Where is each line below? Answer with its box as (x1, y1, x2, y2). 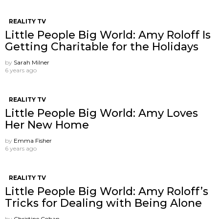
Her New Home (5, 118, 89, 131)
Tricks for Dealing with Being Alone (5, 196, 202, 210)
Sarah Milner (14, 58, 49, 66)
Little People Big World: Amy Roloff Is (5, 28, 211, 42)
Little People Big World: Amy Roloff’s (5, 184, 208, 198)
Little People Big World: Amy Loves (5, 106, 198, 120)
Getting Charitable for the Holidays (5, 40, 198, 53)
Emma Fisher (14, 136, 52, 144)
